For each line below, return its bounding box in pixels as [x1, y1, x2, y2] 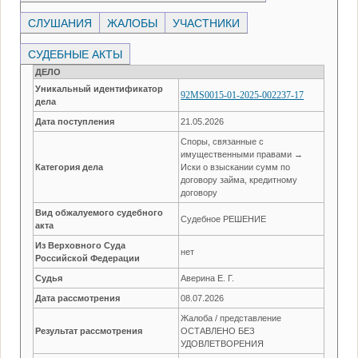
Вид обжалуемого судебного [35, 207, 164, 217]
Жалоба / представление [181, 312, 282, 323]
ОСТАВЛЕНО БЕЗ [181, 325, 256, 336]
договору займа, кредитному [181, 174, 298, 185]
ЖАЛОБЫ [104, 16, 161, 30]
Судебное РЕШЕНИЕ [181, 213, 267, 224]
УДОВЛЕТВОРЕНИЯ [181, 338, 265, 348]
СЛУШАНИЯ [25, 16, 96, 30]
